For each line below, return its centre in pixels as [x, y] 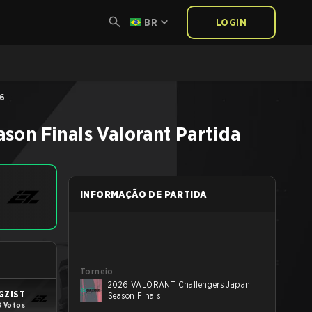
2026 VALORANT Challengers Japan [179, 284]
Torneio [97, 271]
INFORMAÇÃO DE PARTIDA [144, 194]
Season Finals [134, 296]
